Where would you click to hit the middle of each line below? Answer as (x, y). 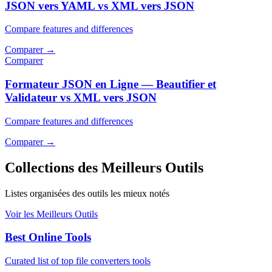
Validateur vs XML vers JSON (81, 98)
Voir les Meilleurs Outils (51, 214)
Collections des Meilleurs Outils (104, 167)
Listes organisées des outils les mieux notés (87, 193)
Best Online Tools (48, 237)
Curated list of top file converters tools (78, 261)
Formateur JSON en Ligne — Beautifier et (110, 84)
